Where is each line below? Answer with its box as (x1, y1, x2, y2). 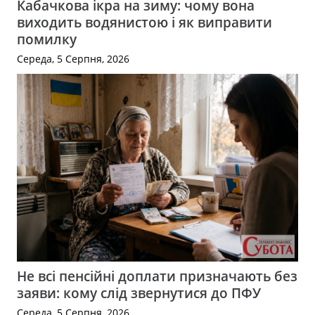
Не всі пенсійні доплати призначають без (17, 266, 297, 286)
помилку (17, 30, 77, 49)
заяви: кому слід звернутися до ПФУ (17, 283, 261, 303)
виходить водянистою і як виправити (17, 13, 272, 32)
